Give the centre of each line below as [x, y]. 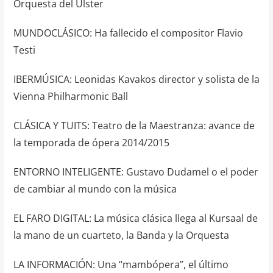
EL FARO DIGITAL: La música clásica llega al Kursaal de [135, 218]
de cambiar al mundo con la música [95, 189]
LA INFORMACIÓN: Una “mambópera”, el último [121, 264]
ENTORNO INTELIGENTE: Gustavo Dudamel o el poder [136, 172]
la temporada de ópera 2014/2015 [91, 143]
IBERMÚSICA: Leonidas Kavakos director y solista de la [136, 79]
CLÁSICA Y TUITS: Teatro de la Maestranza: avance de [134, 126]
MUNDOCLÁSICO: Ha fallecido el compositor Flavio [128, 33]
